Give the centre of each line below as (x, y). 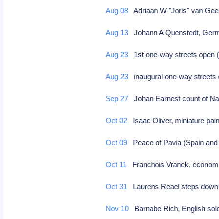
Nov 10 (117, 208)
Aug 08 (117, 11)
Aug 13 (117, 33)
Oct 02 (117, 120)
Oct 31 (117, 186)
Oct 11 (116, 164)
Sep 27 (117, 99)
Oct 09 (117, 142)
